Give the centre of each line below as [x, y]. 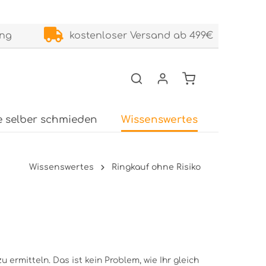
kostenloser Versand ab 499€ [138, 36]
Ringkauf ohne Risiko [156, 167]
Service [240, 120]
